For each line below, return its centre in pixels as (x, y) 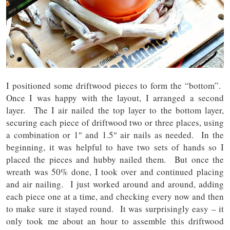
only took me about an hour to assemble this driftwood (115, 221)
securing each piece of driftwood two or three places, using (115, 123)
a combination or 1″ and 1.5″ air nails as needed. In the (115, 135)
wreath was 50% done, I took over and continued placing (115, 172)
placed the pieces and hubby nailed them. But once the (115, 160)
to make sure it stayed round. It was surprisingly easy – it (115, 209)
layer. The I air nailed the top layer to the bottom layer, (115, 110)
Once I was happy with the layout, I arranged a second (115, 98)
